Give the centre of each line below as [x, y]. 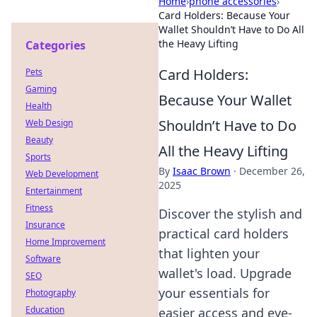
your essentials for [214, 293]
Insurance [45, 225]
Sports [38, 157]
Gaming [41, 89]
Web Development [62, 174]
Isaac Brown [202, 171]
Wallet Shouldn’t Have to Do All [231, 29]
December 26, [272, 171]
